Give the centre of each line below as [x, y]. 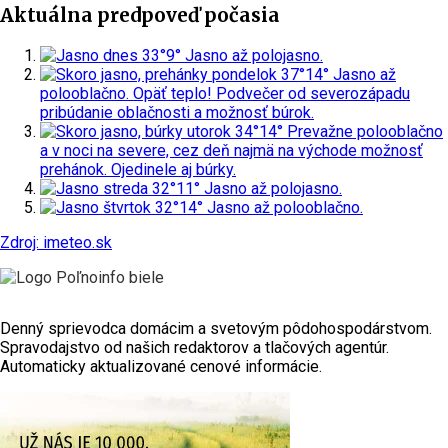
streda [125, 188]
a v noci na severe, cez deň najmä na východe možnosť [231, 150]
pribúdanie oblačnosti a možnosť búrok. [177, 112]
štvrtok [127, 207]
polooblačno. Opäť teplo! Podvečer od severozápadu [225, 93]
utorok [209, 131]
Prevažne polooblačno [365, 131]
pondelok [244, 74]
